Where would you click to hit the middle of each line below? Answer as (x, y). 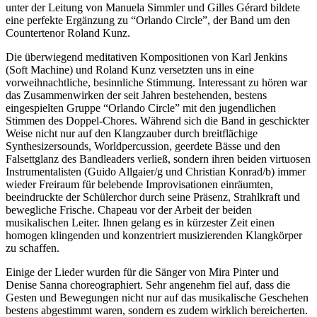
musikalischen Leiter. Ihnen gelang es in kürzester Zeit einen (140, 222)
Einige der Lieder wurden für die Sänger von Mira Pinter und (142, 272)
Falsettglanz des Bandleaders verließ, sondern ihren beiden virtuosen (158, 158)
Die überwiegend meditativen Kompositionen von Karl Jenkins (146, 57)
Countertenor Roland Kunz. (68, 33)
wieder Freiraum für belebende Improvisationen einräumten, (139, 184)
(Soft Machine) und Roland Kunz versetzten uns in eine (130, 69)
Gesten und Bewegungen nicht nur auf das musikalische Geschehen (157, 297)
